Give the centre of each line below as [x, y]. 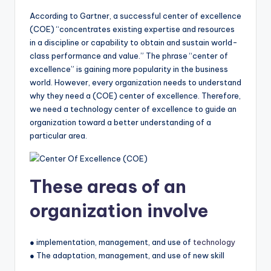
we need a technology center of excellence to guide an [133, 109]
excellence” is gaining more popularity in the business [129, 69]
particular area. [58, 136]
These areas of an [108, 187]
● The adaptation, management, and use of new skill [127, 256]
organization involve [119, 211]
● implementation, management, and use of [111, 242]
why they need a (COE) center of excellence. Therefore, [135, 96]
